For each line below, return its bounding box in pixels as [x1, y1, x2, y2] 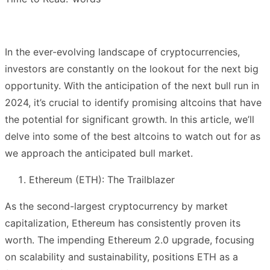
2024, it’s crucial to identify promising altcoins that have [5, 96, 262, 108]
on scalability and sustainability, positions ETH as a [5, 250, 238, 263]
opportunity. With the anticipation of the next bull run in [5, 79, 259, 92]
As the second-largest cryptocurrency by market [5, 199, 228, 212]
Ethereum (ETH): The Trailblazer [29, 173, 175, 186]
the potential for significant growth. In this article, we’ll [5, 113, 254, 125]
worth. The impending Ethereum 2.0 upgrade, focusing [5, 233, 254, 246]
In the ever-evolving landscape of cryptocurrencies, [5, 45, 240, 58]
